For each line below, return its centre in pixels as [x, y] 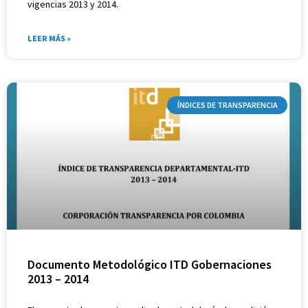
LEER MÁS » [49, 38]
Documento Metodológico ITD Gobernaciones [150, 264]
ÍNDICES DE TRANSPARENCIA [227, 104]
